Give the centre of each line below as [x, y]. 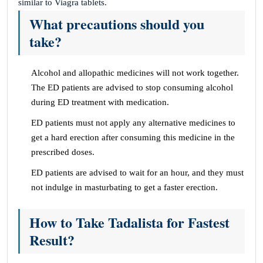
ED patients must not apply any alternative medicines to [133, 123]
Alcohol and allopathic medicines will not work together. [135, 73]
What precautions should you [117, 24]
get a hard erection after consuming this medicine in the [133, 138]
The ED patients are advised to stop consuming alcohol [132, 88]
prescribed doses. [63, 152]
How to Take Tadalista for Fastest [129, 222]
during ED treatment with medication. [100, 102]
